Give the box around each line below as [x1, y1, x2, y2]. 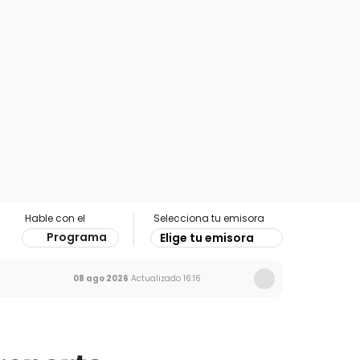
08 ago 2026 [73, 272, 129, 284]
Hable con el [25, 211, 85, 225]
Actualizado [129, 272, 181, 284]
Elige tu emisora [160, 230, 254, 246]
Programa [47, 229, 107, 245]
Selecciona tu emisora [153, 211, 264, 225]
